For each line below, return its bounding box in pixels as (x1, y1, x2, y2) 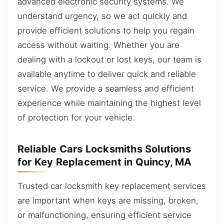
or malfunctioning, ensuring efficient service (17, 209, 191, 220)
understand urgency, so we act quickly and (17, 10, 187, 21)
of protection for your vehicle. (17, 112, 135, 122)
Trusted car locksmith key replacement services (17, 180, 206, 191)
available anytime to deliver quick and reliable (17, 68, 196, 79)
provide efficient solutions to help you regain (17, 25, 194, 35)
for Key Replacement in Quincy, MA (17, 156, 192, 168)
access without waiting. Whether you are (17, 39, 179, 50)
